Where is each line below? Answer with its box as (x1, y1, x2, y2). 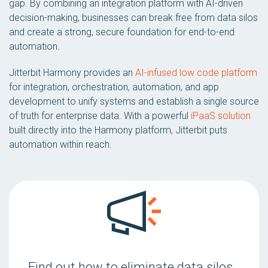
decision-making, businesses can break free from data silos (9, 12, 258, 23)
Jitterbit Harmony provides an (9, 67, 135, 78)
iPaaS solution (191, 110, 251, 121)
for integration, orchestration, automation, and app (9, 81, 219, 93)
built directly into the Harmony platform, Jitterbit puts (9, 124, 227, 136)
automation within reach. (9, 139, 112, 150)
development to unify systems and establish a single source (9, 96, 259, 107)
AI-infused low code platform (135, 67, 257, 78)
